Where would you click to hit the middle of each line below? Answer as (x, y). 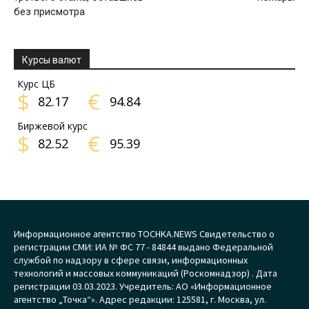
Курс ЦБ (36, 84)
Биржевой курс (52, 126)
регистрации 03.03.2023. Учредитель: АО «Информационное (143, 286)
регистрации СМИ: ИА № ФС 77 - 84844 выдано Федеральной (143, 247)
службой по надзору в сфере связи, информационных (131, 260)
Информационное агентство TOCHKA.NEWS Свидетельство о (144, 234)
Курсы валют (52, 60)
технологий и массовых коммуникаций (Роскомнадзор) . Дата (146, 273)
